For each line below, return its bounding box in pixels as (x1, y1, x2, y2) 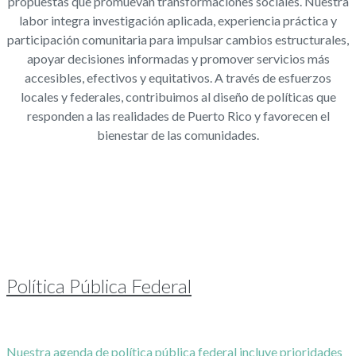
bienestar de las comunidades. (97, 127, 259, 143)
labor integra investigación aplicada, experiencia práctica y (19, 13, 337, 29)
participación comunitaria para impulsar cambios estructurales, (7, 32, 349, 48)
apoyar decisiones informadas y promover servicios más (26, 51, 330, 67)
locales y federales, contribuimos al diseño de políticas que (20, 89, 336, 105)
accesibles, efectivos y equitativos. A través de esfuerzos (25, 70, 331, 86)
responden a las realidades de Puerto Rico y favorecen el (26, 108, 330, 124)
